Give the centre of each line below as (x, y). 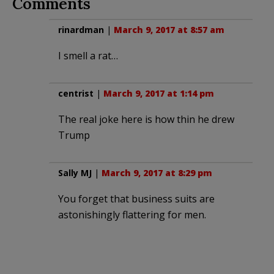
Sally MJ (75, 172)
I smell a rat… (88, 55)
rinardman (81, 29)
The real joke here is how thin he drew (146, 119)
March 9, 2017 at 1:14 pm (159, 93)
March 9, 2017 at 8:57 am (169, 29)
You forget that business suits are (136, 198)
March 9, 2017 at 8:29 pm (157, 172)
